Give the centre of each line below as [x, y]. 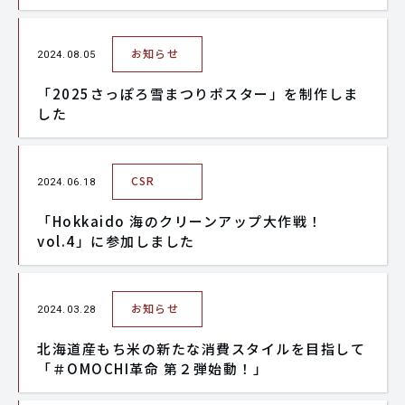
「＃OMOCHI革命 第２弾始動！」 [152, 368]
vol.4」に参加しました [116, 241]
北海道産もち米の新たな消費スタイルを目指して [201, 348]
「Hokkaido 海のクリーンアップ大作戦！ [180, 221]
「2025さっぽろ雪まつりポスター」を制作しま [198, 94]
